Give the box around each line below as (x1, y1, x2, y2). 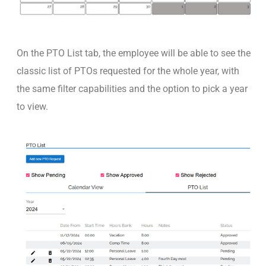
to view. (17, 100, 48, 112)
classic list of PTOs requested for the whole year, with (17, 65, 239, 77)
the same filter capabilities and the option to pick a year (17, 83, 248, 94)
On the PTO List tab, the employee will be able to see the (17, 47, 251, 59)
